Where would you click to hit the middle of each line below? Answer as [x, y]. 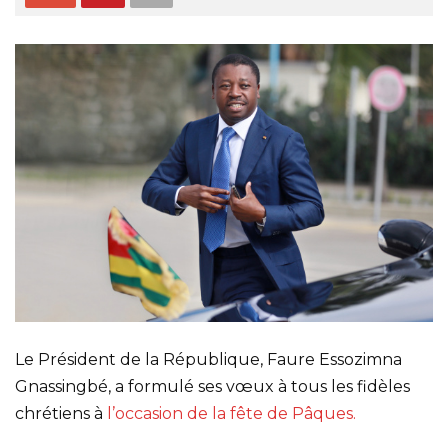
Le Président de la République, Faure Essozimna [208, 359]
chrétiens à [61, 413]
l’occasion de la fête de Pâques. [231, 413]
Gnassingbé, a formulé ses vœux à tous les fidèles [212, 386]
